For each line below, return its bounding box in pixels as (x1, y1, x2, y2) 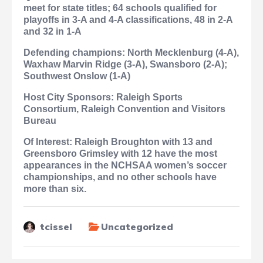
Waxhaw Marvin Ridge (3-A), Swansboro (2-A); (23, 59, 227, 70)
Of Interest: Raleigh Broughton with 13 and (23, 137, 213, 147)
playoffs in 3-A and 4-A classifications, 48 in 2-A (23, 15, 232, 25)
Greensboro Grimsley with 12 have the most (23, 149, 217, 159)
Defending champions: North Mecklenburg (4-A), (23, 48, 239, 58)
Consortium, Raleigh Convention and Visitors (23, 104, 225, 114)
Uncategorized (101, 221, 173, 233)
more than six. (23, 184, 86, 194)
